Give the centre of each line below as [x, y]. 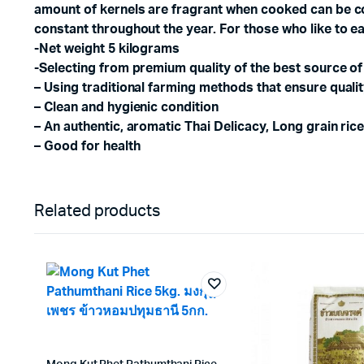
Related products [97, 211]
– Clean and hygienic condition [127, 107]
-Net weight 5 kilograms [107, 49]
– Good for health [87, 146]
